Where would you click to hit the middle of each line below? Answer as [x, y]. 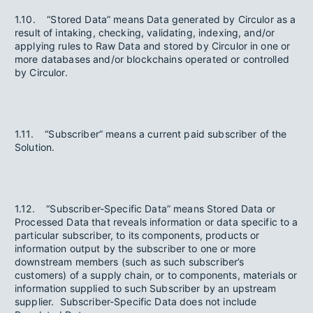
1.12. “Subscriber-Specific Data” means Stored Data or [145, 209]
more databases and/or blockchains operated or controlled [152, 59]
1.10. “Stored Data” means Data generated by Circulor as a [155, 19]
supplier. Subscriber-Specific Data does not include [136, 301]
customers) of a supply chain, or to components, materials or [156, 275]
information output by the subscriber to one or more [136, 248]
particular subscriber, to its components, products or [137, 235]
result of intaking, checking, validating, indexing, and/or [145, 32]
